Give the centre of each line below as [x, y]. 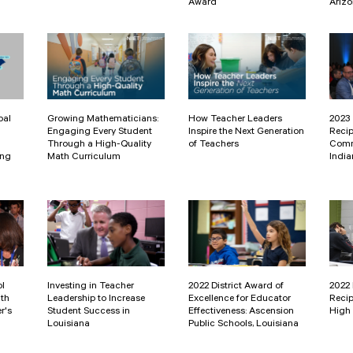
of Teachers [214, 145]
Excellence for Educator [240, 299]
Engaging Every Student [100, 133]
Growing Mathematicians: [103, 120]
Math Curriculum [84, 158]
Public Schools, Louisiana [243, 324]
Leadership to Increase [96, 299]
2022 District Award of [236, 286]
